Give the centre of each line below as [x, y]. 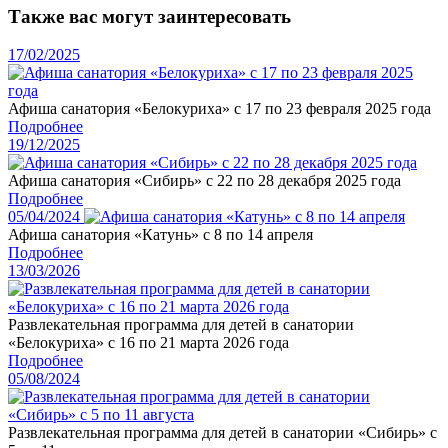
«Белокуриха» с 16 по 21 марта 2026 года [148, 343]
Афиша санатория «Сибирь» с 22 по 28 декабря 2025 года [204, 181]
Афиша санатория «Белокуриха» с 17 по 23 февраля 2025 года [219, 109]
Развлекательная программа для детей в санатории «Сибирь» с [222, 433]
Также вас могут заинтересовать [149, 16]
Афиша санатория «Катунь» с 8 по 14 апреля [160, 235]
